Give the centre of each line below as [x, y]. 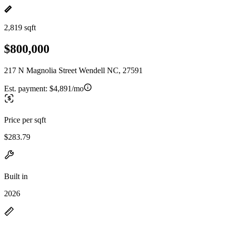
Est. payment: [27, 88]
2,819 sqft [20, 27]
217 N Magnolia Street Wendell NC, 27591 [73, 70]
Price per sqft [25, 120]
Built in [16, 176]
